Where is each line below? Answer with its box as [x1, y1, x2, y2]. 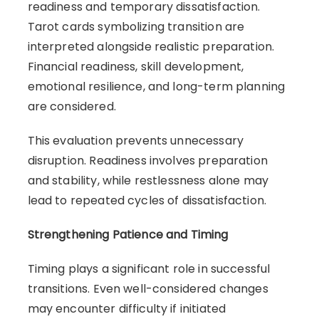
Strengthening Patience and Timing [27, 226, 229, 243]
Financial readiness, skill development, [27, 58, 244, 75]
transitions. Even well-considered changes [27, 280, 268, 297]
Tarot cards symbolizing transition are [27, 18, 245, 35]
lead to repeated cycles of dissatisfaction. [27, 192, 267, 209]
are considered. [27, 98, 116, 115]
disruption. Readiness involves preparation [27, 152, 268, 169]
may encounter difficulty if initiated [27, 300, 226, 317]
